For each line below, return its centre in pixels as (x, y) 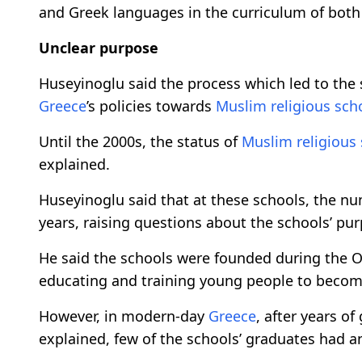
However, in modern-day (124, 316)
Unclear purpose (99, 47)
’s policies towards (151, 105)
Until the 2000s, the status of (140, 141)
